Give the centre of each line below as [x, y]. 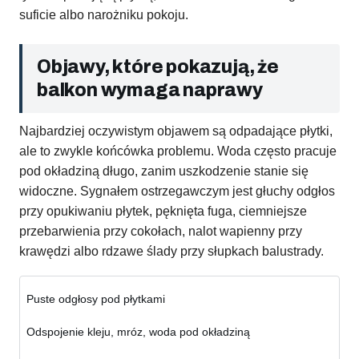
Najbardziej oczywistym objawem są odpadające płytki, [176, 131]
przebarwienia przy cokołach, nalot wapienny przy [161, 232]
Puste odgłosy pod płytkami [96, 299]
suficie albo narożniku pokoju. [104, 15]
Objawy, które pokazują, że [158, 67]
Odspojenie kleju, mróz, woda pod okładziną [138, 332]
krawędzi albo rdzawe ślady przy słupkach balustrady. [171, 252]
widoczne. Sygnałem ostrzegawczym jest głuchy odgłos [177, 192]
